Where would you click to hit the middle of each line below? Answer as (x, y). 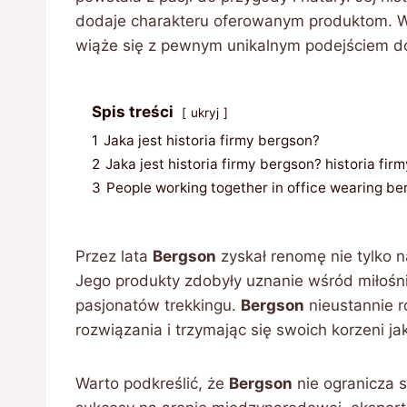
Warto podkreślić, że (152, 383)
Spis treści (133, 112)
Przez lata (114, 256)
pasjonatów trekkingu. (158, 305)
